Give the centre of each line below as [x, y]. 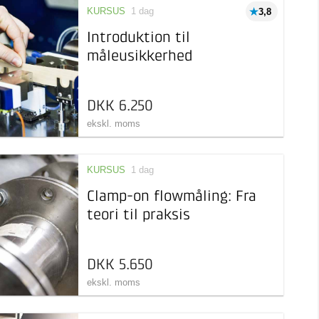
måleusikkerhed [139, 57]
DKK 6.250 [120, 106]
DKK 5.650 [120, 265]
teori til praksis [138, 215]
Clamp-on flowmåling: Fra [171, 197]
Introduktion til [138, 38]
